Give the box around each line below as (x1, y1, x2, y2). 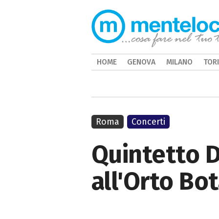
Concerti (131, 116, 166, 127)
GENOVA (127, 57, 156, 66)
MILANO (166, 57, 193, 66)
